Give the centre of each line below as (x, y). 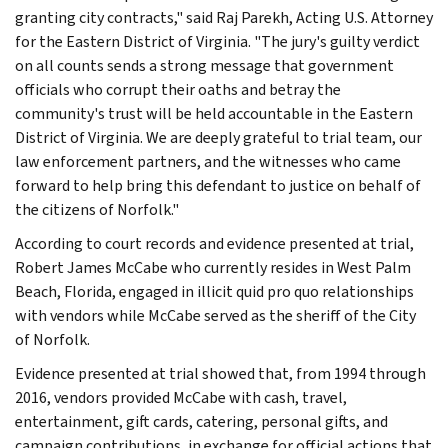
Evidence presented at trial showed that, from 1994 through (220, 373)
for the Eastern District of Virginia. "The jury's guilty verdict (217, 41)
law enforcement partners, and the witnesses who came (208, 161)
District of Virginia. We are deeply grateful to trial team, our (218, 137)
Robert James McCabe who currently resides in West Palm (213, 267)
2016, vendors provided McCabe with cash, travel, (181, 397)
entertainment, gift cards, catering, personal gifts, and (201, 421)
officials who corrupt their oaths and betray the (178, 89)
